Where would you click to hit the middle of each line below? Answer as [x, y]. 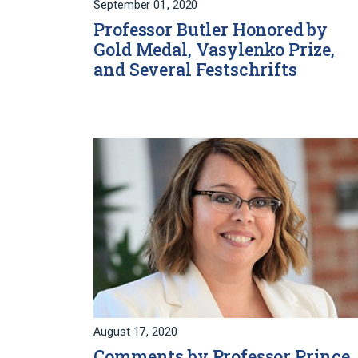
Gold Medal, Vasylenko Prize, [214, 50]
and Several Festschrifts [195, 70]
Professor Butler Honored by [211, 30]
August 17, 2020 [135, 332]
